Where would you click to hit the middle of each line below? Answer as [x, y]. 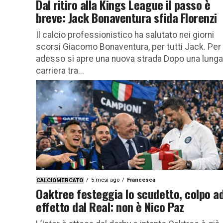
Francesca [141, 180]
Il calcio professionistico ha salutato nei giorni [125, 35]
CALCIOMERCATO [60, 180]
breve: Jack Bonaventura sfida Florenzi [126, 17]
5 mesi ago [105, 180]
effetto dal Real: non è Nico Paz [110, 206]
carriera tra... [60, 70]
